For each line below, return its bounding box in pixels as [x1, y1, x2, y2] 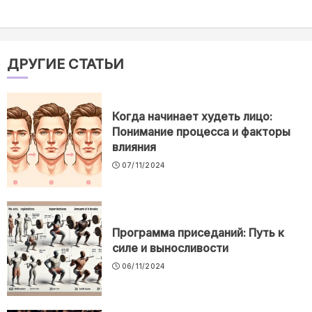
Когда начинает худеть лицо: [112, 109, 272, 123]
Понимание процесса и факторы [112, 124, 290, 139]
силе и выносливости [112, 240, 228, 255]
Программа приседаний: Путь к [112, 225, 284, 240]
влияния [112, 139, 156, 154]
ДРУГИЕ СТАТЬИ [7, 55, 124, 72]
